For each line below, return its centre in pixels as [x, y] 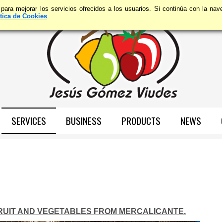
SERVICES [28, 121]
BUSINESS [83, 121]
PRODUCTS [141, 121]
